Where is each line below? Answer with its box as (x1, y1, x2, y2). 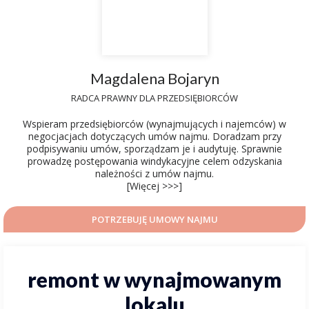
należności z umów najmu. (95, 167, 214, 180)
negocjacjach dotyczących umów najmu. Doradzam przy (28, 130, 281, 143)
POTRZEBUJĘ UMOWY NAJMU (91, 213, 218, 226)
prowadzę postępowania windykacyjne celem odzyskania (27, 154, 282, 168)
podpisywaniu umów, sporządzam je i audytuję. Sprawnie (27, 142, 282, 155)
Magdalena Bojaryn (90, 69, 219, 88)
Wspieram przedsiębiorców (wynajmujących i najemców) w (23, 117, 286, 130)
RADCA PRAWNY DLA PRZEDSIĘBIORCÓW (71, 92, 238, 104)
